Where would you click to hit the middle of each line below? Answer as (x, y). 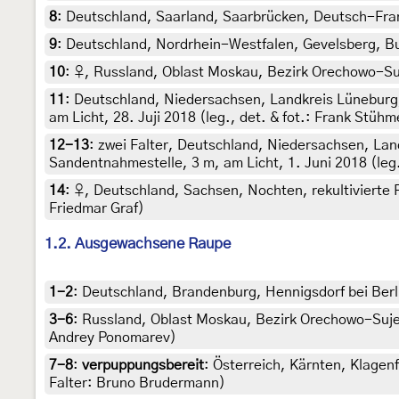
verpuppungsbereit (143, 366)
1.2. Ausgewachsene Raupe (138, 244)
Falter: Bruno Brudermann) (137, 383)
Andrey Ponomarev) (113, 338)
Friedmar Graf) (97, 209)
